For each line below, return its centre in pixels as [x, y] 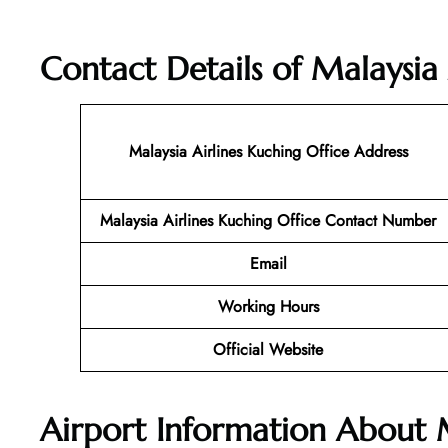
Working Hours [268, 307]
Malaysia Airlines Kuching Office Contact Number [268, 221]
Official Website [268, 350]
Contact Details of [175, 69]
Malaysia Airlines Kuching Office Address [268, 152]
